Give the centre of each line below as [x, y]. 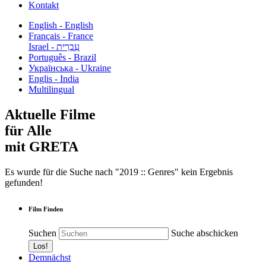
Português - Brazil [62, 57]
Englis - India [54, 79]
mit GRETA [42, 146]
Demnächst [50, 257]
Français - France [61, 36]
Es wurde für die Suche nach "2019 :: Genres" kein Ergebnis [119, 172]
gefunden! [24, 182]
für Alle [28, 130]
